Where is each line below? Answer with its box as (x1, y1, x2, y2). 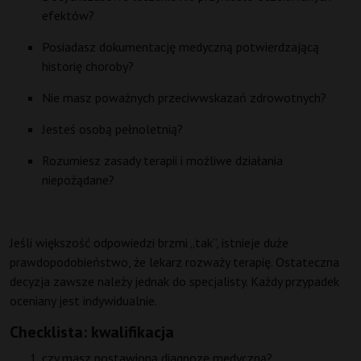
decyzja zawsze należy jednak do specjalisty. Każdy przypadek (10, 273, 339, 290)
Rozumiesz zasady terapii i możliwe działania (42, 152, 283, 169)
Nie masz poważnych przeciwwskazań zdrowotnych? (42, 89, 326, 106)
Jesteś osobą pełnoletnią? (42, 121, 183, 138)
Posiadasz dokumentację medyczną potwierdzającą (42, 39, 319, 56)
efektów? (42, 7, 94, 24)
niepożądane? (42, 172, 114, 189)
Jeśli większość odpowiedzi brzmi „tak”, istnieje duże (10, 234, 288, 251)
